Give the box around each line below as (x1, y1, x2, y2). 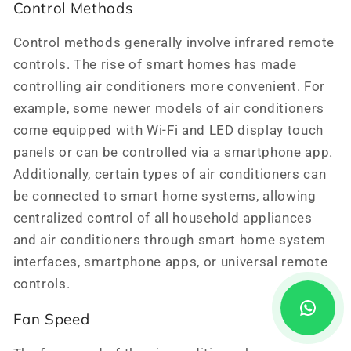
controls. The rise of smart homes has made (13, 56, 297, 72)
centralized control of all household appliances (13, 210, 313, 226)
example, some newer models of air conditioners (13, 100, 324, 116)
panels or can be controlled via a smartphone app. (13, 144, 333, 160)
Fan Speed (13, 309, 90, 329)
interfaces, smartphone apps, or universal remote (13, 254, 328, 270)
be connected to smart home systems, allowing (13, 188, 317, 204)
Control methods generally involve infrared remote (13, 34, 335, 50)
